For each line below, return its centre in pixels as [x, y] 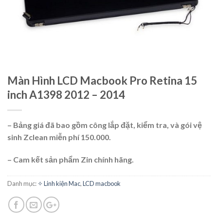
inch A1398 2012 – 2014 [66, 95]
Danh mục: [22, 183]
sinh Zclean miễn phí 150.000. [59, 137]
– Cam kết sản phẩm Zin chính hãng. [71, 159]
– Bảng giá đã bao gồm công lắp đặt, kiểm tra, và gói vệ [105, 125]
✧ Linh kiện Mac [59, 183]
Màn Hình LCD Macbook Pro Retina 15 [102, 81]
